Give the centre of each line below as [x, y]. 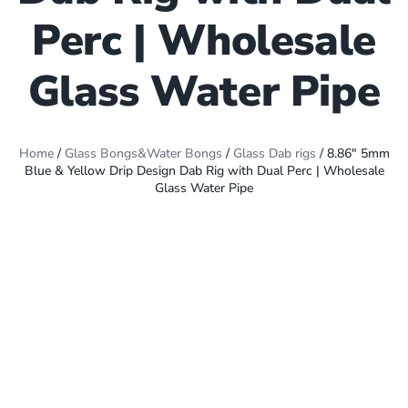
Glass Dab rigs [274, 153]
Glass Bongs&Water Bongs [143, 153]
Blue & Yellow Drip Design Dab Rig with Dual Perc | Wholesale [204, 171]
